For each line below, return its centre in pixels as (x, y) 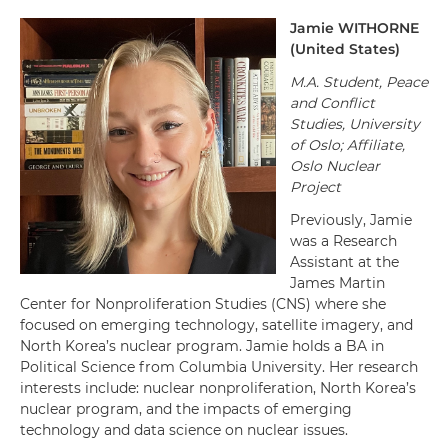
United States (345, 49)
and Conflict (332, 103)
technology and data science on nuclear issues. (184, 430)
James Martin (337, 283)
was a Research (343, 241)
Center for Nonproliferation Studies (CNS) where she (203, 304)
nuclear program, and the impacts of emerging (186, 409)
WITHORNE (378, 28)
